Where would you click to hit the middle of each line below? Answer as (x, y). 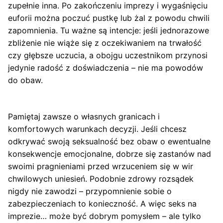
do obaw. (25, 80)
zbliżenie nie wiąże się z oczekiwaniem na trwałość (105, 43)
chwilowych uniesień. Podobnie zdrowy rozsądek (101, 178)
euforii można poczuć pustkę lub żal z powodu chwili (109, 18)
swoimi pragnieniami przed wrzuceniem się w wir (101, 166)
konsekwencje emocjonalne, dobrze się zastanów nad (110, 154)
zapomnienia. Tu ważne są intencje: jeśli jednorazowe (109, 30)
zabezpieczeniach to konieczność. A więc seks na (102, 203)
